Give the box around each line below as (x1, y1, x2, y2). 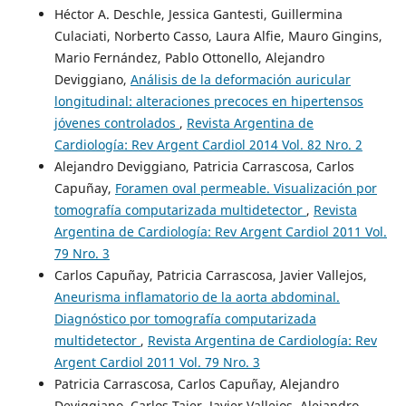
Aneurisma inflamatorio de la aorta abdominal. (53, 287, 340, 305)
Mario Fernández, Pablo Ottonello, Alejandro (53, 48, 324, 66)
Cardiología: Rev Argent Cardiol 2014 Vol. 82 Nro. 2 (53, 135, 362, 153)
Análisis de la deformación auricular (130, 70, 351, 88)
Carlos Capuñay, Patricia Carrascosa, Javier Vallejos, (53, 266, 367, 284)
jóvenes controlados (53, 113, 179, 131)
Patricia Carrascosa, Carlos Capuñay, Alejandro (53, 374, 339, 392)
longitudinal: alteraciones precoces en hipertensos (53, 92, 363, 110)
